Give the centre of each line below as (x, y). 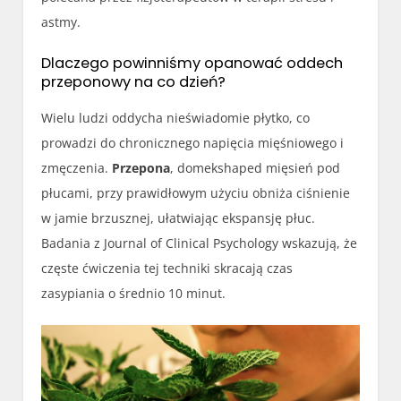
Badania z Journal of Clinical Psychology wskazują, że (200, 243)
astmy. (61, 21)
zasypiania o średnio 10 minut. (134, 293)
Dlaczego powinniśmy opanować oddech (192, 63)
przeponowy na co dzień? (134, 81)
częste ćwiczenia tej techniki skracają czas (167, 268)
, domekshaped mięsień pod (256, 167)
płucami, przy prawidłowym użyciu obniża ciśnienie (196, 192)
